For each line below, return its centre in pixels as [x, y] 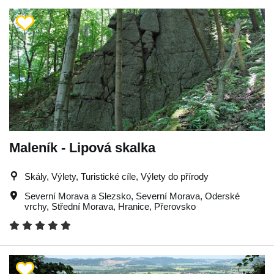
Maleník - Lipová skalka [82, 147]
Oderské [222, 196]
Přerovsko [175, 206]
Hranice [134, 206]
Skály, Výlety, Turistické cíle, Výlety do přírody [117, 176]
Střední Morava [82, 206]
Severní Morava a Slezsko [78, 196]
